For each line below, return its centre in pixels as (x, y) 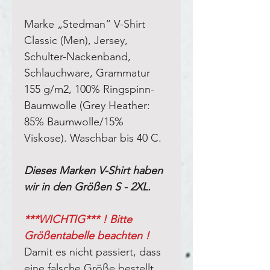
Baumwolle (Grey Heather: (87, 105)
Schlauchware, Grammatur (87, 73)
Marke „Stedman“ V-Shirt (85, 24)
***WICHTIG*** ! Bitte (78, 219)
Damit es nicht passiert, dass (93, 252)
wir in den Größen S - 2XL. (87, 187)
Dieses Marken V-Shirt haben (93, 170)
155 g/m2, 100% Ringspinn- (89, 89)
